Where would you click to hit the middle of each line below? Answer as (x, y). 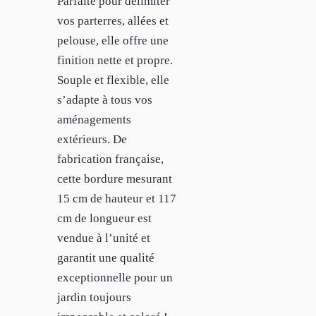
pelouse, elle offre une (113, 40)
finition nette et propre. (115, 60)
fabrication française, (110, 159)
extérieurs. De (92, 139)
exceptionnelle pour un (115, 277)
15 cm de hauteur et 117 (117, 198)
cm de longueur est (104, 218)
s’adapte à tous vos (105, 99)
